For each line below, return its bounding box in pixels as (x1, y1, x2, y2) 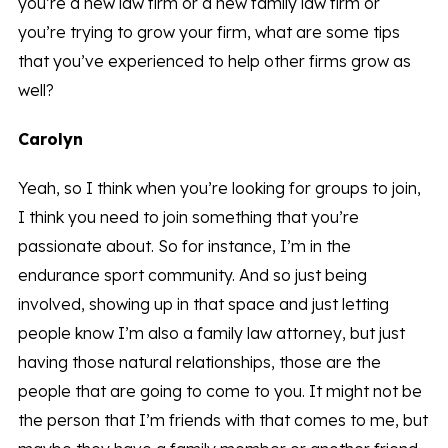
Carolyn (17, 129, 83, 150)
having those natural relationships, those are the (17, 352, 381, 373)
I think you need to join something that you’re (17, 207, 359, 228)
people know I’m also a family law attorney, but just (17, 323, 405, 344)
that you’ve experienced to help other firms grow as (17, 51, 411, 72)
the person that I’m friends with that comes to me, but (17, 410, 428, 431)
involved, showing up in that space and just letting (17, 294, 389, 315)
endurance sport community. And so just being (17, 265, 367, 286)
